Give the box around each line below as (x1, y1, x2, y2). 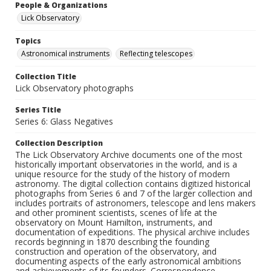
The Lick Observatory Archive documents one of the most (15, 149, 243, 161)
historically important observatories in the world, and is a (15, 158, 237, 171)
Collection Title (15, 71, 76, 82)
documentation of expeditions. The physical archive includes (15, 226, 250, 238)
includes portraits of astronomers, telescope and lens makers (15, 197, 256, 209)
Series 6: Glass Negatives (15, 116, 113, 128)
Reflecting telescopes (120, 48, 192, 59)
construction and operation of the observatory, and (15, 246, 217, 258)
